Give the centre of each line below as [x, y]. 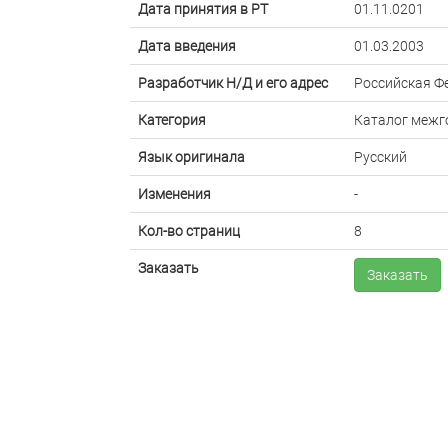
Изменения [174, 194]
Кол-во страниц [189, 231]
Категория [172, 120]
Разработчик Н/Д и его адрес [233, 83]
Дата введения [187, 46]
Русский [380, 157]
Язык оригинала [191, 157]
